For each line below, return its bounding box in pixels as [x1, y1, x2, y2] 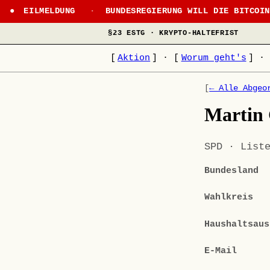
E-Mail [204, 245, 237, 257]
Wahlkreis [204, 192, 254, 203]
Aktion [118, 52, 151, 64]
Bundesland [204, 165, 259, 176]
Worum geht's [181, 52, 246, 64]
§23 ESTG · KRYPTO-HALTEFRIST [108, 29, 239, 38]
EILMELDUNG [24, 6, 75, 16]
